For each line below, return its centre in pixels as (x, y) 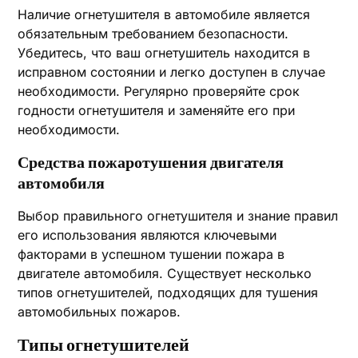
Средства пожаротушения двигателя (151, 162)
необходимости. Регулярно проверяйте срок (159, 91)
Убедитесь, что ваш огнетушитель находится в (164, 53)
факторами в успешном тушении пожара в (151, 254)
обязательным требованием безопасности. (153, 34)
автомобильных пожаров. (99, 312)
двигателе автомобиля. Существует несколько (165, 273)
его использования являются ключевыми (147, 235)
